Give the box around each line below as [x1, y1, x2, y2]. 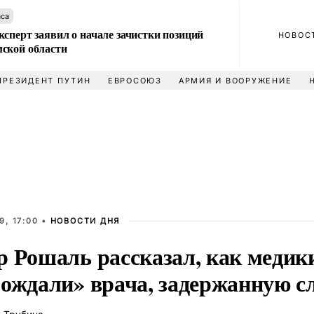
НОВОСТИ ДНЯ [50, 216, 121, 226]
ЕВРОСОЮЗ [107, 76, 162, 86]
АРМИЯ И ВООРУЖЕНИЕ [178, 76, 292, 86]
